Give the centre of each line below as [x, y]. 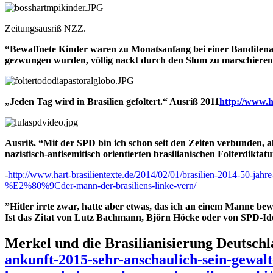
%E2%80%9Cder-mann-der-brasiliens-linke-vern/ [101, 185]
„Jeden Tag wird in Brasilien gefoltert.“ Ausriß [101, 101]
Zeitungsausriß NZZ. [45, 28]
